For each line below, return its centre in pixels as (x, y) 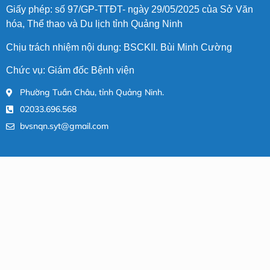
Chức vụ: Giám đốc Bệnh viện (71, 71)
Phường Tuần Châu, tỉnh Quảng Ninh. (92, 93)
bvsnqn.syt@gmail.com (64, 126)
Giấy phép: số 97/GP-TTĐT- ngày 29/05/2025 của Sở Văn (130, 10)
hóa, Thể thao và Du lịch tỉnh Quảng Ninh (94, 24)
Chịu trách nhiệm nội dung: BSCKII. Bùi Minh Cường (120, 47)
